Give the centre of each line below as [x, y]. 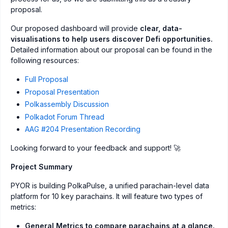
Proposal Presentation [62, 92]
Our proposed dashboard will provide [75, 28]
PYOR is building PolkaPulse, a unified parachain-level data [110, 186]
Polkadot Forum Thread [65, 117]
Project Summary [41, 167]
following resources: [45, 61]
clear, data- [161, 28]
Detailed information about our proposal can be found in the [111, 50]
